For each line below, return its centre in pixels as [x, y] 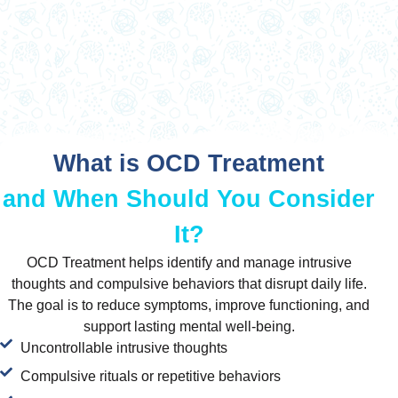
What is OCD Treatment [189, 164]
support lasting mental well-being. [189, 327]
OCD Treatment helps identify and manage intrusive [189, 263]
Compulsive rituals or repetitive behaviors [150, 377]
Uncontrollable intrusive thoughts [123, 348]
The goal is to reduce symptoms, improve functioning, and [189, 306]
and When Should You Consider [189, 199]
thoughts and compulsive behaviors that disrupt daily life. [189, 284]
